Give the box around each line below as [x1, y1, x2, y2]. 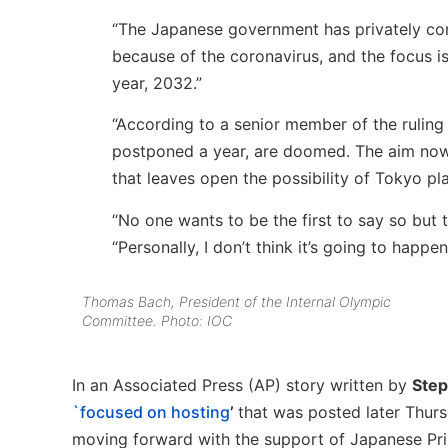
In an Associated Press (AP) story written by [72, 375, 412, 396]
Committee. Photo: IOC [82, 311, 232, 329]
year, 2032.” [112, 73, 202, 94]
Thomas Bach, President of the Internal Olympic [82, 292, 391, 310]
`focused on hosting [72, 402, 230, 423]
